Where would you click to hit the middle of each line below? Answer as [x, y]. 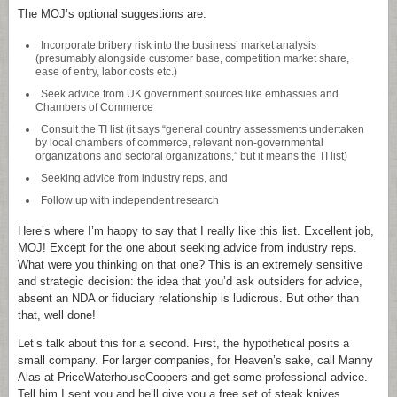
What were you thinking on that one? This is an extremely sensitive [190, 265]
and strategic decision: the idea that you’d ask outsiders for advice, [190, 281]
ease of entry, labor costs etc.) [106, 71]
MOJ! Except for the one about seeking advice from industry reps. [187, 248]
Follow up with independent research [129, 200]
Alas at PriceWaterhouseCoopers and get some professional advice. [193, 377]
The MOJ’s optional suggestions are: [112, 14]
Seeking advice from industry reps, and [134, 178]
